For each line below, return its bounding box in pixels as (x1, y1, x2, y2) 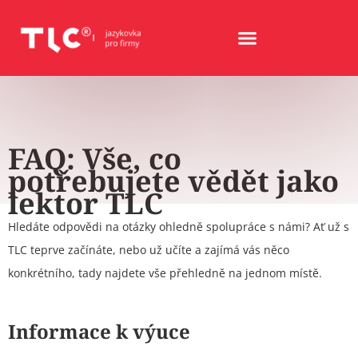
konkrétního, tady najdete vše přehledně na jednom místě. (8, 265, 322, 281)
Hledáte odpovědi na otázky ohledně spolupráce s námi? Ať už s (8, 219, 349, 235)
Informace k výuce (8, 317, 190, 344)
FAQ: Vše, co (8, 139, 181, 179)
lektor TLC (8, 184, 163, 224)
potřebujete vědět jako (8, 161, 339, 201)
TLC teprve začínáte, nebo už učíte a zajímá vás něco (8, 242, 289, 258)
